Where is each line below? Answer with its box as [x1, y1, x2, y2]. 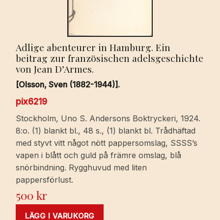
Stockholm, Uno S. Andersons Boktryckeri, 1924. [16, 113, 200, 124]
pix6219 [16, 96, 47, 107]
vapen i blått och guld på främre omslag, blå [16, 150, 181, 161]
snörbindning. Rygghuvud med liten [16, 163, 147, 173]
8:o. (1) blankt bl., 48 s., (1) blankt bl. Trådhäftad [16, 126, 195, 136]
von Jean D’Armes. [16, 62, 94, 75]
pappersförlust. [16, 175, 73, 185]
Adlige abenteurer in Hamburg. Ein [16, 40, 170, 54]
